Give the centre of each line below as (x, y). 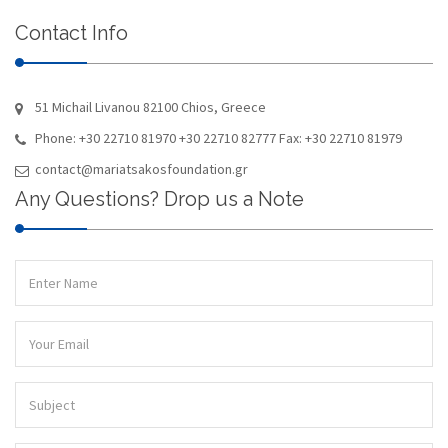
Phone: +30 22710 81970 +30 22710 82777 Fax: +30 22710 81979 (218, 138)
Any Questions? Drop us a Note (159, 199)
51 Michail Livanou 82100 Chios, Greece (150, 107)
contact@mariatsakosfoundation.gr (141, 169)
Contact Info (71, 33)
